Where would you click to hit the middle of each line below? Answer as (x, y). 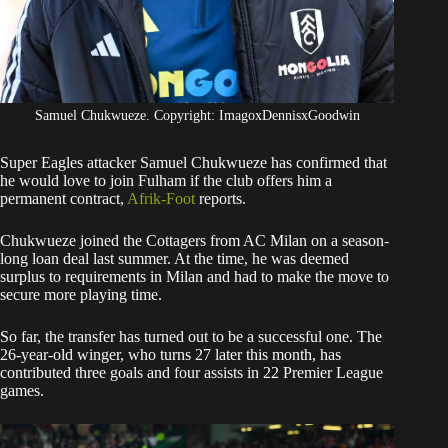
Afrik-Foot (161, 199)
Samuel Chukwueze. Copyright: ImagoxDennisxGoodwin (197, 116)
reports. (220, 199)
